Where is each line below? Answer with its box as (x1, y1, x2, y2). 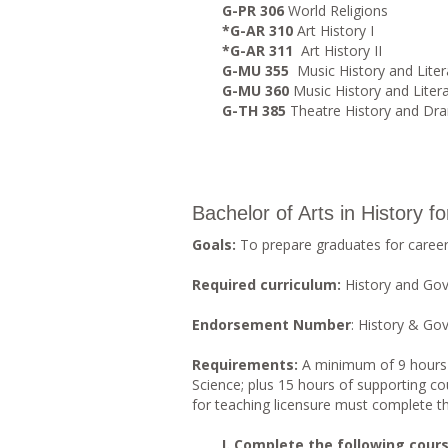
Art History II (301, 41, 382, 60)
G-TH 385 (222, 101, 286, 120)
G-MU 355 (222, 61, 289, 80)
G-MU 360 (222, 81, 289, 100)
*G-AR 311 (222, 41, 301, 60)
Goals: (192, 235, 240, 254)
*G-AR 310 (222, 21, 297, 40)
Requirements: (192, 355, 302, 374)
